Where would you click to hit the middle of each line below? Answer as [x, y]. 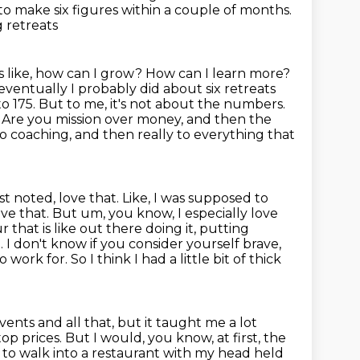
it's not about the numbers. [198, 104]
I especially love [228, 213]
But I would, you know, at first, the [176, 338]
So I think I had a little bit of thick [176, 259]
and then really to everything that [185, 135]
